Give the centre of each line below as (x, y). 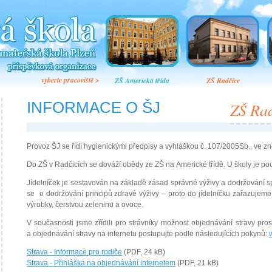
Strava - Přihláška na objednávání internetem (101, 263)
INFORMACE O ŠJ (93, 107)
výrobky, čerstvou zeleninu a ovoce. (85, 205)
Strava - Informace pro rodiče (74, 252)
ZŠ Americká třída (142, 80)
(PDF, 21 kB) (197, 263)
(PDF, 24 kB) (144, 252)
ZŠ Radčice (223, 80)
